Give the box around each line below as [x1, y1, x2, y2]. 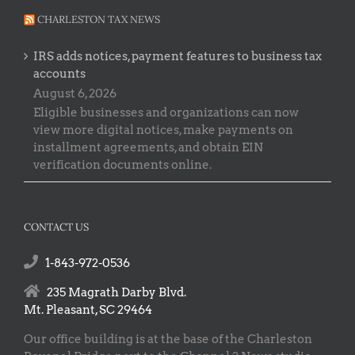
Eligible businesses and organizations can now [33, 105, 299, 120]
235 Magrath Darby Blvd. [47, 284, 186, 300]
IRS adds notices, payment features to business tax [33, 49, 322, 64]
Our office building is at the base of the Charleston [24, 331, 312, 346]
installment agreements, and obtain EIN [33, 139, 263, 155]
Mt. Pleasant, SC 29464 [24, 302, 152, 317]
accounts [33, 67, 86, 82]
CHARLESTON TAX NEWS [37, 13, 160, 27]
